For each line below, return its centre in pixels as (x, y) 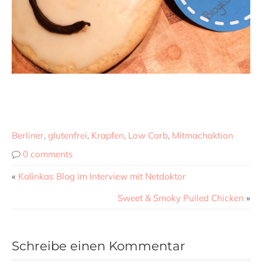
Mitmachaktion (203, 136)
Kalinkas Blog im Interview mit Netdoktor (102, 177)
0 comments (48, 154)
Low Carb (148, 136)
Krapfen (108, 136)
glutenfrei (68, 136)
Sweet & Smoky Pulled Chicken (181, 198)
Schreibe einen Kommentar (99, 246)
